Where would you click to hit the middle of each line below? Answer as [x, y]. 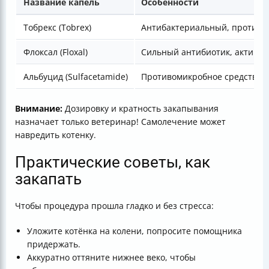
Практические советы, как [113, 162]
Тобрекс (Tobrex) [57, 27]
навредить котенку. [56, 135]
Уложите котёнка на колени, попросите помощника [134, 231]
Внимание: [39, 108]
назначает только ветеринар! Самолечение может [120, 122]
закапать [48, 179]
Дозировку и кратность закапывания [141, 108]
